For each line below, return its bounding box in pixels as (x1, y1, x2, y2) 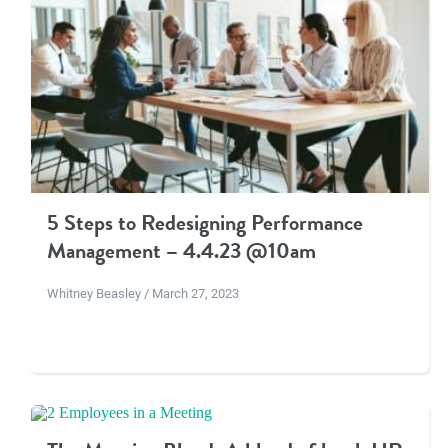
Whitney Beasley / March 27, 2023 (46, 283, 239, 301)
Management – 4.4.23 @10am (46, 234, 316, 268)
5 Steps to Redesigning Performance (46, 206, 363, 240)
